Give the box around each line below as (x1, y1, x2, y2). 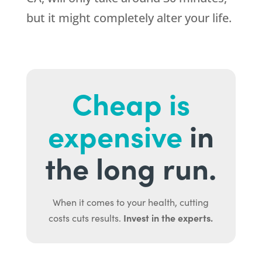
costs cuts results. (49, 212, 124, 225)
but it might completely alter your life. (26, 10, 232, 26)
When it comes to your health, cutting (53, 196, 209, 209)
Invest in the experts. (123, 211, 213, 225)
